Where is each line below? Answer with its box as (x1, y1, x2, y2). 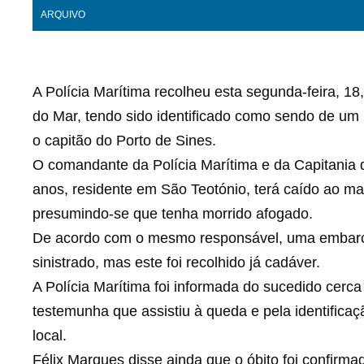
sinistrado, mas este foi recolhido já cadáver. (32, 254, 320, 271)
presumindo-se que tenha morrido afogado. (32, 206, 313, 222)
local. (32, 327, 67, 344)
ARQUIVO (41, 9, 85, 20)
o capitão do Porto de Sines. (32, 132, 216, 149)
